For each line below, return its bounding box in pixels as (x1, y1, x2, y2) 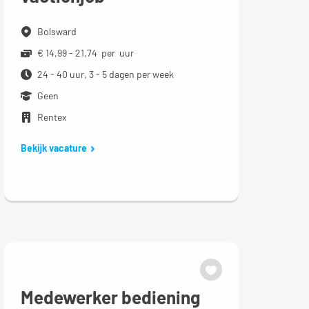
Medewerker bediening (20, 286, 200, 308)
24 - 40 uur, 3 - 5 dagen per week (37, 68, 174, 80)
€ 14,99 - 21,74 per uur (37, 46, 134, 59)
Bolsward (37, 25, 77, 37)
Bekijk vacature (20, 141, 87, 154)
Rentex (37, 110, 67, 123)
